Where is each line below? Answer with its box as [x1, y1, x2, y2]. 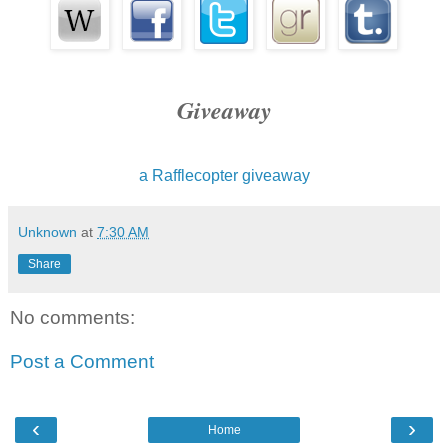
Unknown [18, 224, 77, 241]
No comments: [10, 307, 135, 329]
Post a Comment [10, 350, 154, 372]
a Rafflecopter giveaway [138, 167, 310, 185]
